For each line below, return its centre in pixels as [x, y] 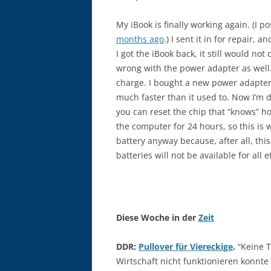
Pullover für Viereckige [186, 247]
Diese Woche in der [157, 217]
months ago [140, 39]
